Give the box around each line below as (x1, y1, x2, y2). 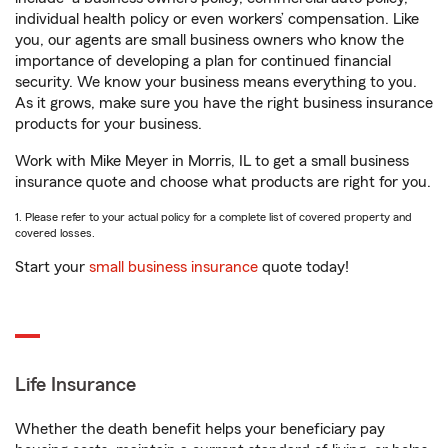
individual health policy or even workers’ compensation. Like (15, 11, 419, 27)
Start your (15, 259, 89, 275)
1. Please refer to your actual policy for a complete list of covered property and (15, 211, 412, 223)
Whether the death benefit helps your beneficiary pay (15, 421, 385, 437)
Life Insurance (15, 375, 136, 395)
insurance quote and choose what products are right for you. (15, 174, 431, 190)
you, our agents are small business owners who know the (15, 32, 404, 48)
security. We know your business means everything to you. (15, 74, 417, 90)
